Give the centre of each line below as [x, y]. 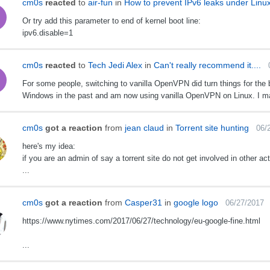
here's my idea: [49, 146]
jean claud [144, 128]
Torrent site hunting [212, 128]
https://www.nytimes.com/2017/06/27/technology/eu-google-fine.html [141, 221]
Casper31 [143, 203]
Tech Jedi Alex [115, 65]
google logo [196, 203]
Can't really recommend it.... [207, 65]
